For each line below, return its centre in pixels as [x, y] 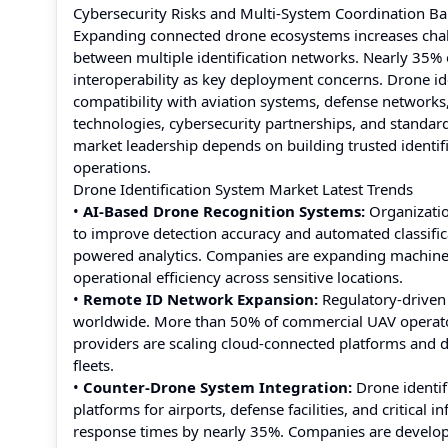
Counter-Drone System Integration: [217, 387]
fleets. [93, 365]
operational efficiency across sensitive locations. [238, 277]
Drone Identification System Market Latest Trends [243, 189]
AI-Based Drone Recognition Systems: [224, 211]
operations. [112, 167]
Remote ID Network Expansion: [200, 299]
